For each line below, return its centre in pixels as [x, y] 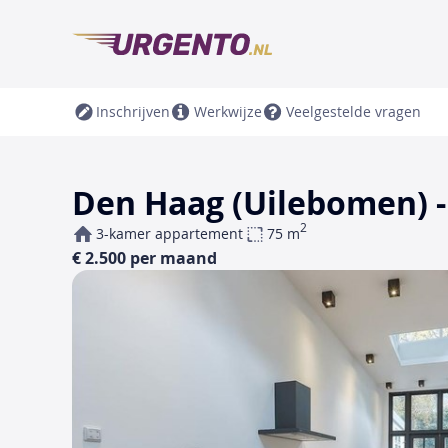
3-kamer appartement [169, 233]
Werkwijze [228, 111]
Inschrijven [133, 111]
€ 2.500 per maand [144, 258]
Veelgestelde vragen [353, 111]
